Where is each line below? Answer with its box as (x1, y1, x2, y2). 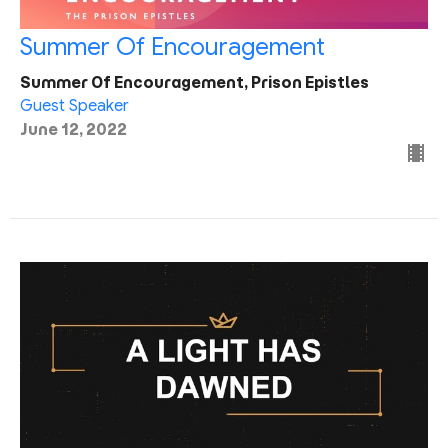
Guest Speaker (20, 95, 129, 116)
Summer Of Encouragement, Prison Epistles (20, 72, 369, 92)
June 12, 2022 (20, 119, 127, 139)
